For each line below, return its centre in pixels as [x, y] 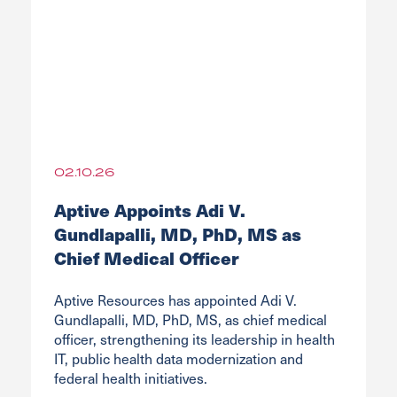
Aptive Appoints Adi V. [149, 209]
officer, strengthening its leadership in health [194, 339]
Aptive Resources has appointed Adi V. [175, 300]
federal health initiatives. [130, 378]
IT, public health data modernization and [178, 358]
